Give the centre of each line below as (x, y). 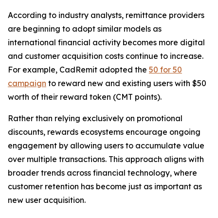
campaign (27, 83)
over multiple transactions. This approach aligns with (106, 159)
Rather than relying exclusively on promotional (95, 118)
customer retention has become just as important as (105, 187)
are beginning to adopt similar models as (85, 29)
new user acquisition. (47, 200)
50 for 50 (165, 70)
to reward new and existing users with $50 (126, 83)
